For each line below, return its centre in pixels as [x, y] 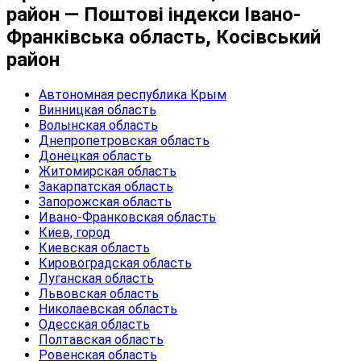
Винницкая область [98, 110]
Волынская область [98, 125]
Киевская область [94, 247]
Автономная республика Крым [133, 94]
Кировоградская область [115, 263]
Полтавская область [101, 339]
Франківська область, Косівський [164, 37]
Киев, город [75, 232]
